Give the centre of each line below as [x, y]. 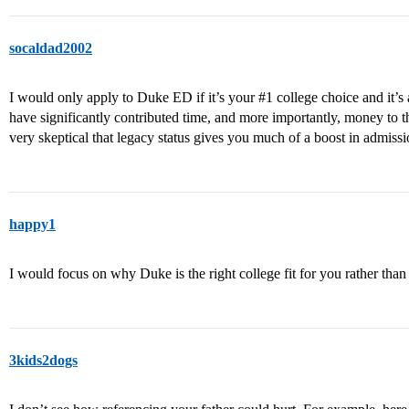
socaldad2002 [51, 48]
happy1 [32, 225]
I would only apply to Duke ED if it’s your [134, 98]
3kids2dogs [43, 361]
